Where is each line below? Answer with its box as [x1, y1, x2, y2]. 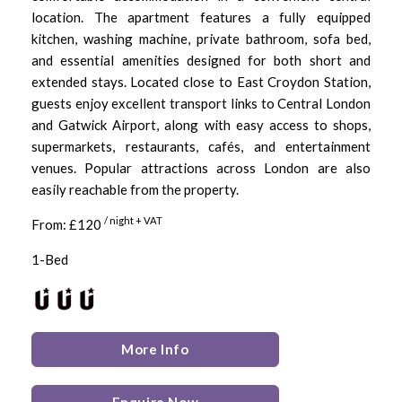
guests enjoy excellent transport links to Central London [31, 94, 371, 111]
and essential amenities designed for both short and [31, 51, 371, 68]
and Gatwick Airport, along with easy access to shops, [31, 116, 371, 133]
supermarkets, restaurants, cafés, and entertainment [31, 137, 371, 154]
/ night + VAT [104, 214, 162, 227]
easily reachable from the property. [31, 180, 239, 197]
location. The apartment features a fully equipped [31, 8, 371, 25]
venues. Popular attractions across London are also [31, 159, 371, 176]
